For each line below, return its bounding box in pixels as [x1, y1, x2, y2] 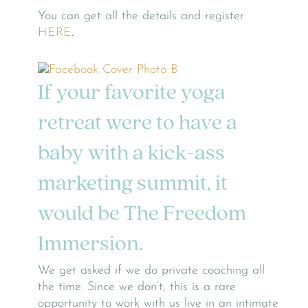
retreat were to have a [38, 113, 237, 135]
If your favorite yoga [38, 82, 225, 105]
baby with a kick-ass [38, 143, 225, 166]
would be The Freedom [38, 203, 246, 226]
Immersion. [38, 234, 143, 256]
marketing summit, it [38, 173, 228, 196]
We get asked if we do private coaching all [38, 263, 265, 277]
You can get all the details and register [38, 10, 244, 23]
